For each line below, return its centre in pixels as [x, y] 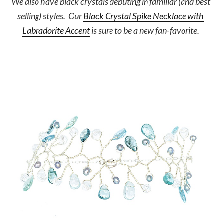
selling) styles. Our [50, 16]
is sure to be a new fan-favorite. [144, 30]
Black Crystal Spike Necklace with [144, 16]
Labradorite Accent [56, 30]
